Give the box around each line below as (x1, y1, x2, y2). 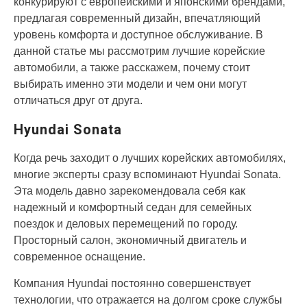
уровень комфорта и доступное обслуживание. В (14, 29, 263, 41)
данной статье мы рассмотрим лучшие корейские (14, 45, 265, 58)
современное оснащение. (14, 251, 145, 263)
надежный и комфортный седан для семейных (14, 201, 251, 214)
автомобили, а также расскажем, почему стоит (14, 62, 250, 74)
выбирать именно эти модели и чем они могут (14, 78, 247, 90)
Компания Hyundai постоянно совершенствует (14, 278, 251, 290)
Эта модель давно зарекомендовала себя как (14, 185, 245, 197)
